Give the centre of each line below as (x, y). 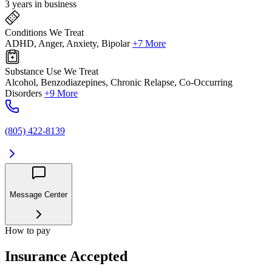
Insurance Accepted (66, 256)
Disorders (23, 93)
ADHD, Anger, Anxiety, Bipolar (67, 44)
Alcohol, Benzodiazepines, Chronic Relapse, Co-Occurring (119, 83)
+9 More (61, 93)
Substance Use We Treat (52, 72)
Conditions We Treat (44, 33)
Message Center (39, 194)
